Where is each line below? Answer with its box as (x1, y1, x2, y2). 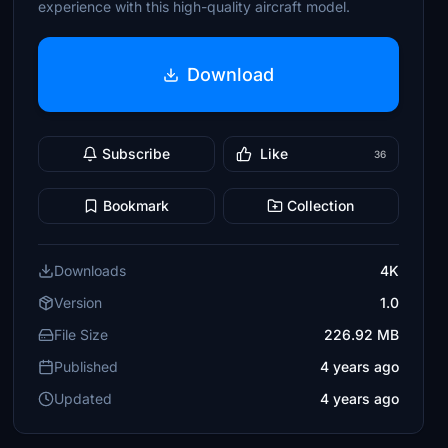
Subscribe (102, 145, 171, 162)
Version (54, 294, 103, 311)
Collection (287, 197, 355, 214)
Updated (54, 390, 113, 407)
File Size (54, 326, 109, 343)
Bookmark (103, 197, 170, 214)
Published (54, 358, 119, 375)
